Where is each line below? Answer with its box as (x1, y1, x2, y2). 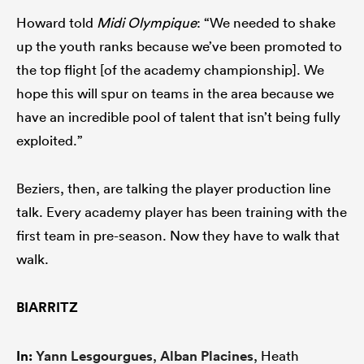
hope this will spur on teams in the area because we (16, 84, 334, 102)
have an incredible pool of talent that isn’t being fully (16, 108, 340, 126)
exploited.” (16, 132, 83, 149)
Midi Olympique (97, 14, 197, 32)
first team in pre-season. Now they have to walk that (16, 227, 340, 245)
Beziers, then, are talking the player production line (16, 180, 331, 197)
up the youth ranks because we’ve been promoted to (16, 37, 342, 55)
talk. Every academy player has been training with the (16, 203, 347, 221)
